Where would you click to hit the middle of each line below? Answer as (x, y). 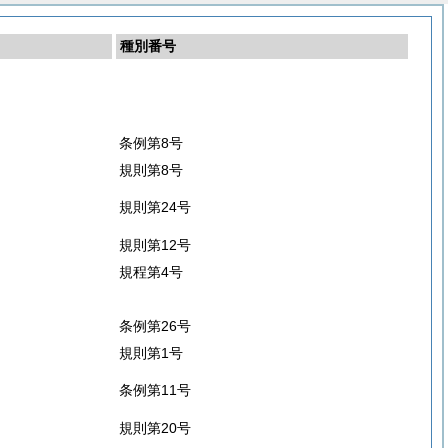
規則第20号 (155, 428)
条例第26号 (155, 326)
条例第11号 (155, 390)
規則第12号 (155, 245)
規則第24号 (155, 207)
